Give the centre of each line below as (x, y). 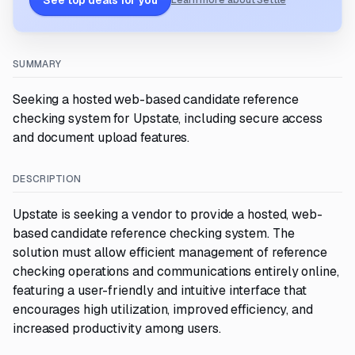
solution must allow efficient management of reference (170, 252)
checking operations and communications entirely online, (176, 271)
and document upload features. (101, 137)
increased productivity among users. (117, 328)
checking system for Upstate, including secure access (168, 118)
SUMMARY (37, 64)
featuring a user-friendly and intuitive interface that (160, 290)
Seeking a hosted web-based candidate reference (156, 99)
